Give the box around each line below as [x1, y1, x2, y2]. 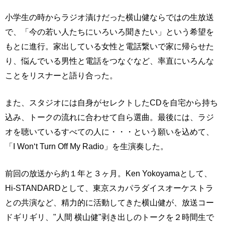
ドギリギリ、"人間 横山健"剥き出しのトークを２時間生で [5, 212, 214, 222]
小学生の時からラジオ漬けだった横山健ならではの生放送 [5, 13, 214, 22]
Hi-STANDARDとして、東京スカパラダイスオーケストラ [5, 183, 213, 193]
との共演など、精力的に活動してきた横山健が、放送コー [5, 198, 214, 207]
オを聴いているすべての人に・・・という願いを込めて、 [5, 127, 214, 137]
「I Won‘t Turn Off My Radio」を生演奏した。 [5, 142, 168, 151]
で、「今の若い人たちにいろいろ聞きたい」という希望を [5, 27, 214, 37]
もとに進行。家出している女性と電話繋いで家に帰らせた [5, 42, 214, 51]
